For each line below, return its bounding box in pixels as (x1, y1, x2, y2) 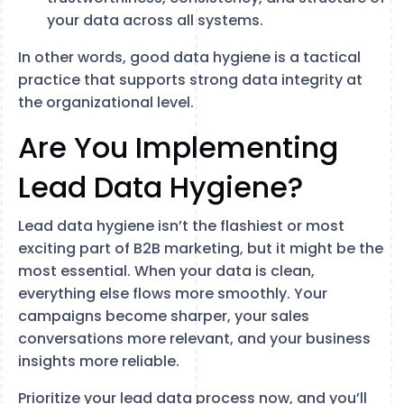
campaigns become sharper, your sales (18, 306, 309, 326)
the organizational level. (18, 92, 194, 113)
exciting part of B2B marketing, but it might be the (18, 238, 383, 259)
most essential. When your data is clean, (18, 261, 315, 281)
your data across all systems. (47, 10, 263, 31)
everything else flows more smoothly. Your (18, 283, 327, 304)
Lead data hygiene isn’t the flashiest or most (18, 216, 344, 236)
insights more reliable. (18, 351, 179, 372)
